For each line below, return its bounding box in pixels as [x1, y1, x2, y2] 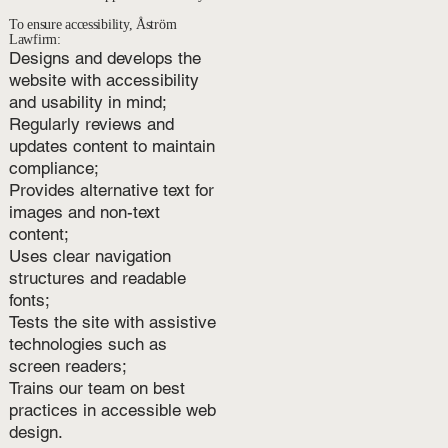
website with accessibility [8, 69, 199, 90]
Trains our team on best [8, 377, 185, 398]
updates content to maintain [8, 135, 215, 156]
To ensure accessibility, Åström [8, 16, 177, 32]
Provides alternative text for [8, 179, 214, 200]
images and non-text [8, 201, 160, 222]
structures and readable [8, 267, 186, 288]
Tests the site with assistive [8, 311, 216, 332]
